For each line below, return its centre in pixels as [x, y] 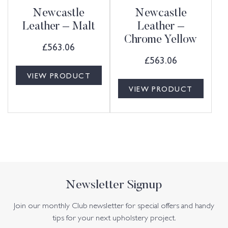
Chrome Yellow [161, 40]
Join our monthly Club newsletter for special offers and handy [114, 206]
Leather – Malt [59, 27]
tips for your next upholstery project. [114, 218]
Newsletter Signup [114, 185]
